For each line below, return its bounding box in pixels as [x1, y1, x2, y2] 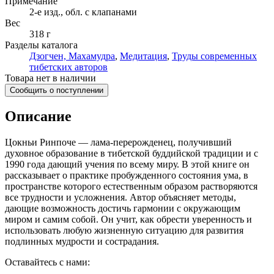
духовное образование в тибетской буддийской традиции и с [5, 148, 258, 159]
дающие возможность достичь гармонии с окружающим [5, 203, 240, 214]
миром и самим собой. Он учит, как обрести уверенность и [5, 214, 252, 225]
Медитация [120, 50, 167, 61]
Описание [5, 108, 72, 125]
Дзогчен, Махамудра [29, 50, 115, 61]
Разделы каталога [5, 39, 78, 50]
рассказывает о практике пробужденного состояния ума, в [5, 170, 248, 181]
